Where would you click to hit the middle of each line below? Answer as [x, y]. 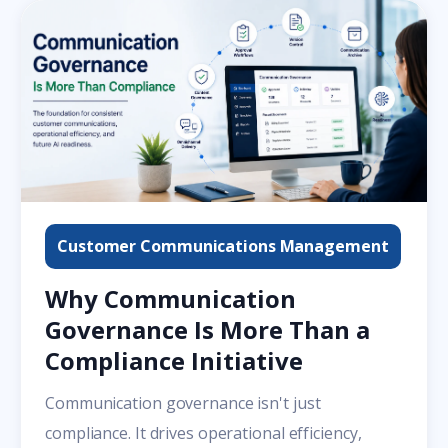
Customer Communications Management [223, 245]
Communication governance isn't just [183, 402]
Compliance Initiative [174, 360]
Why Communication [170, 298]
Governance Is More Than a [207, 329]
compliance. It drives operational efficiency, [203, 432]
